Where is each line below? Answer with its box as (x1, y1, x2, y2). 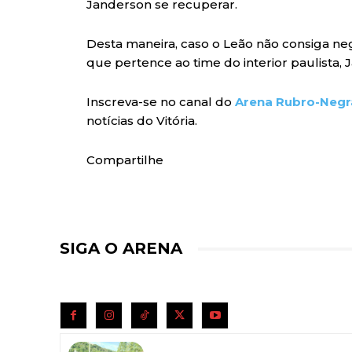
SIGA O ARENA (60, 239, 182, 258)
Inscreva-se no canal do (86, 94, 235, 110)
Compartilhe (86, 152, 163, 168)
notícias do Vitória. (86, 113, 197, 129)
